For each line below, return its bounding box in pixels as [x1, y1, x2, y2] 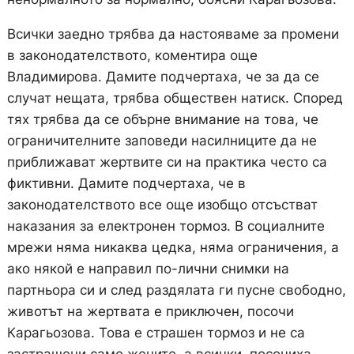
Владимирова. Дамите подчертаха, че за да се [6, 69, 319, 85]
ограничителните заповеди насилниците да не [6, 133, 317, 149]
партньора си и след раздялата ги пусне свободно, [6, 282, 346, 299]
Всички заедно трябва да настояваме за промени [6, 26, 339, 43]
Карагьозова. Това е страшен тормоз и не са [6, 325, 305, 341]
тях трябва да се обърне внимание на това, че [6, 111, 318, 128]
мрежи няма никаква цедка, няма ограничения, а [6, 239, 339, 256]
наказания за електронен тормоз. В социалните [6, 218, 325, 235]
